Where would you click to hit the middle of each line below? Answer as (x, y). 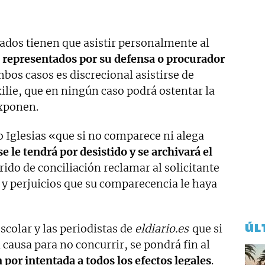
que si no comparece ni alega (130, 135)
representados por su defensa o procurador (114, 59)
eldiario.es (161, 228)
